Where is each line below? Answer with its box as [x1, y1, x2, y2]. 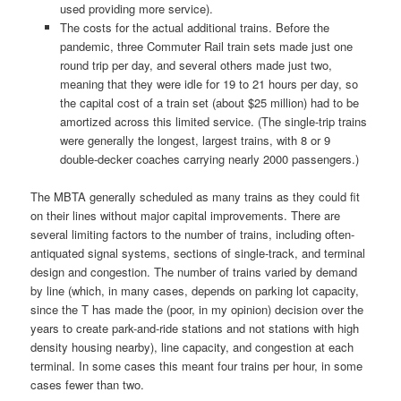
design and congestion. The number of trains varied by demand [30, 263, 358, 281]
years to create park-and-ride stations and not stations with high [30, 320, 360, 337]
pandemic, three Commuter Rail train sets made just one [59, 37, 353, 55]
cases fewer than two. [30, 376, 145, 394]
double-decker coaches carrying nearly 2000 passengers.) [59, 149, 359, 167]
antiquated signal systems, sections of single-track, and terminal [30, 244, 366, 262]
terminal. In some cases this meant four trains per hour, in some [30, 357, 363, 375]
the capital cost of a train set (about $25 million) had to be [59, 93, 359, 111]
